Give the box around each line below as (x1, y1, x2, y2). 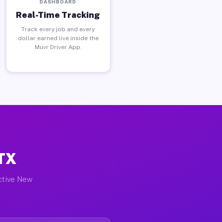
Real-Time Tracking (16, 9, 101, 20)
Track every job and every (21, 25, 95, 33)
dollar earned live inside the (17, 34, 99, 42)
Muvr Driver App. (34, 43, 82, 51)
